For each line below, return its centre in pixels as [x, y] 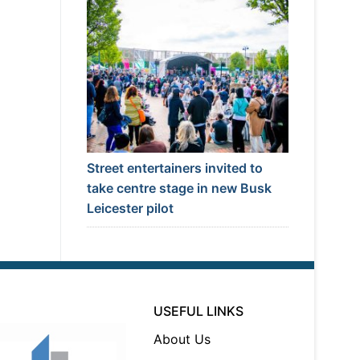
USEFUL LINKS [199, 311]
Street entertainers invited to [174, 168]
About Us [182, 340]
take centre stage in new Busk [179, 188]
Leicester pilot [130, 209]
